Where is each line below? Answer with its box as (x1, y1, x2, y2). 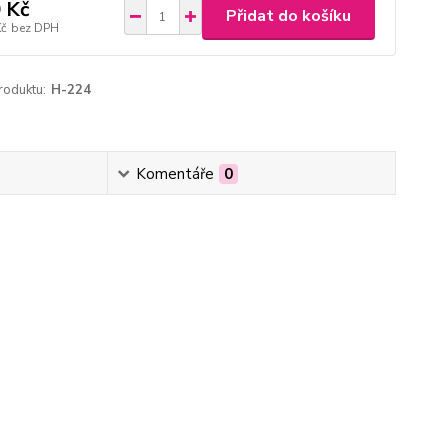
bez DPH (10, 19, 59, 36)
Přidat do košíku (225, 5, 351, 27)
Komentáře (135, 164, 214, 185)
